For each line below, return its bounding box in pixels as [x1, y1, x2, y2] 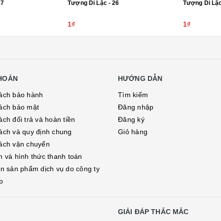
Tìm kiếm [118, 91, 148, 99]
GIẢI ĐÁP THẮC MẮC [118, 208, 189, 216]
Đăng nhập [118, 103, 154, 111]
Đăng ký [118, 115, 145, 123]
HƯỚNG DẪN [118, 74, 163, 82]
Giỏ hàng [118, 128, 147, 136]
